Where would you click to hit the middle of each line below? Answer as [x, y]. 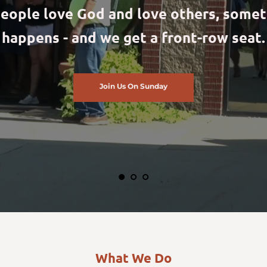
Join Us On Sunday [133, 86]
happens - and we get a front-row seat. [133, 37]
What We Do [133, 258]
